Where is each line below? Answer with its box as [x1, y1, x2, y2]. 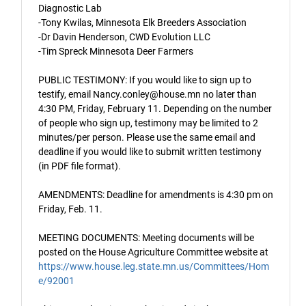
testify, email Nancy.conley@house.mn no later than [38, 89, 257, 100]
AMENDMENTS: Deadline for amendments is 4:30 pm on [38, 189, 273, 201]
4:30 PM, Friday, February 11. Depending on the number [38, 103, 272, 115]
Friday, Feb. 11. [38, 204, 102, 215]
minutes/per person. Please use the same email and [38, 132, 255, 143]
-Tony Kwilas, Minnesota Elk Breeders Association [38, 17, 247, 29]
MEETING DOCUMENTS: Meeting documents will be [38, 232, 254, 244]
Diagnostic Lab [38, 3, 102, 14]
